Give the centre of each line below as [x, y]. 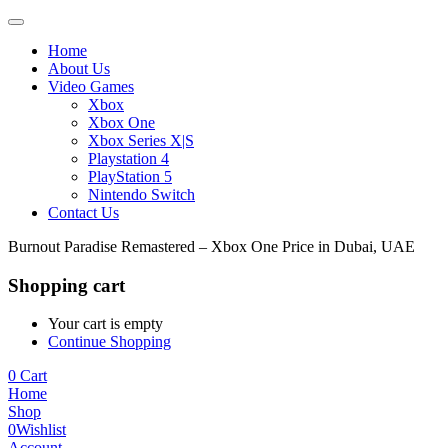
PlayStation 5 [130, 176]
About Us [79, 68]
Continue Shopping [109, 342]
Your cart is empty [105, 324]
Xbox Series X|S [141, 140]
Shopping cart [66, 285]
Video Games [91, 86]
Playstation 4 [128, 158]
